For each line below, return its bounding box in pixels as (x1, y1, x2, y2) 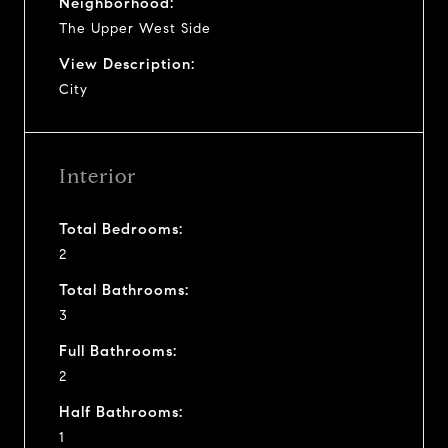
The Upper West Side (59, 19, 211, 37)
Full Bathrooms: (59, 341, 177, 360)
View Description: (59, 54, 195, 73)
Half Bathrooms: (59, 402, 183, 421)
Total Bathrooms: (59, 280, 189, 299)
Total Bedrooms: (59, 219, 183, 238)
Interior (59, 163, 136, 189)
